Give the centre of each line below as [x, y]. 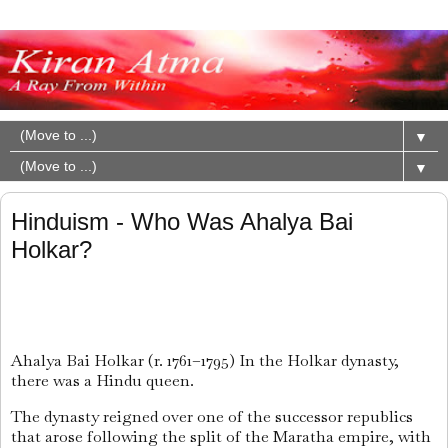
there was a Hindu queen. [102, 380]
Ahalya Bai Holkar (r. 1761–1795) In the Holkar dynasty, [205, 360]
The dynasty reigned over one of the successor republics [212, 416]
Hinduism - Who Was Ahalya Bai [182, 221]
